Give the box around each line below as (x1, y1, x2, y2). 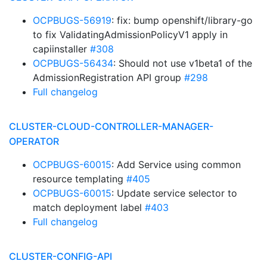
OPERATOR (9, 135, 59, 147)
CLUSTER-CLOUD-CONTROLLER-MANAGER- (9, 120, 213, 132)
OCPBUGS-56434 (33, 57, 113, 69)
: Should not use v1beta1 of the (113, 57, 252, 69)
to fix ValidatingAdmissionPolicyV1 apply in (33, 29, 228, 41)
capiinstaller (33, 43, 90, 55)
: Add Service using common (111, 159, 241, 170)
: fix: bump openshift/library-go (111, 14, 253, 26)
